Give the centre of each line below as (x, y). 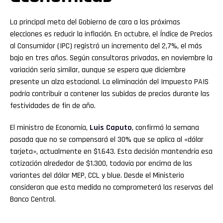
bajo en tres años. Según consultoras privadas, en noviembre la (111, 58)
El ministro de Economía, (49, 128)
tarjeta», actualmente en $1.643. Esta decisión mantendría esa (111, 152)
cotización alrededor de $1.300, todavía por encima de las (101, 164)
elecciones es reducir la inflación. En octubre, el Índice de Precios (111, 34)
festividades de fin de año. (53, 106)
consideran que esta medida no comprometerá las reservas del (111, 188)
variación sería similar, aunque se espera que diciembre (98, 70)
